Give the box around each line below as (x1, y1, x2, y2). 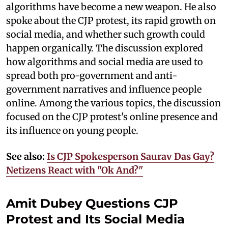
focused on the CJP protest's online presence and (6, 111, 218, 123)
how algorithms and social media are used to (6, 56, 203, 68)
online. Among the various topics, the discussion (6, 97, 221, 109)
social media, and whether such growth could (6, 28, 205, 40)
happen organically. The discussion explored (6, 42, 203, 54)
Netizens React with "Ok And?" (6, 164, 143, 176)
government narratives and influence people (6, 83, 202, 95)
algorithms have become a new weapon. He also (6, 1, 216, 13)
